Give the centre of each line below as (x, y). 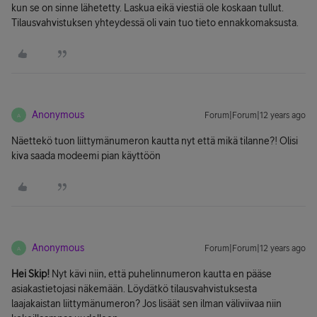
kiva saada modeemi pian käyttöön (86, 156)
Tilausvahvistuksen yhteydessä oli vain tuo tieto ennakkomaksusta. (155, 23)
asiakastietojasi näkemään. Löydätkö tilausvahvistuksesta (134, 289)
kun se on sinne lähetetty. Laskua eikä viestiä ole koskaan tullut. (148, 8)
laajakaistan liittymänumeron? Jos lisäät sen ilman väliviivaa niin (146, 304)
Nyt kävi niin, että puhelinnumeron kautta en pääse (161, 274)
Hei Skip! (30, 274)
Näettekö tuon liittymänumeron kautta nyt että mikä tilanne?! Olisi (155, 141)
